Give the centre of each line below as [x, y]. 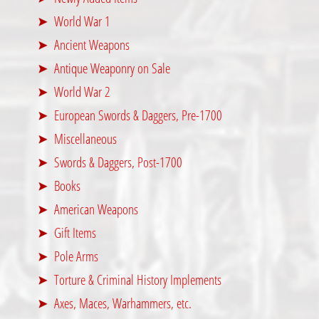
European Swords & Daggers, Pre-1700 [138, 115]
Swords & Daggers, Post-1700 [119, 162]
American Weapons [96, 209]
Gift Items [75, 233]
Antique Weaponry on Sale [113, 68]
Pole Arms [77, 256]
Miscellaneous [86, 139]
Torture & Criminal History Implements [138, 280]
